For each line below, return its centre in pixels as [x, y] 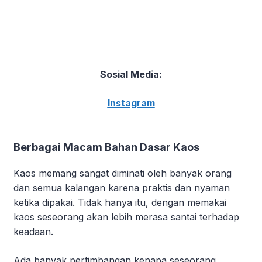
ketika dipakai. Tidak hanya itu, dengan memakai [120, 203]
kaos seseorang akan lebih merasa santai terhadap [126, 217]
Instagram [131, 103]
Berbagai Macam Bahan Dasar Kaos [106, 147]
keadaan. [33, 232]
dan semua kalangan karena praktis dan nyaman [122, 188]
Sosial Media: [131, 75]
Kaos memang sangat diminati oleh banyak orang [123, 173]
